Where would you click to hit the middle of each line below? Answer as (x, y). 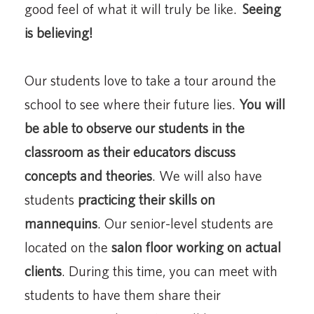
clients (43, 271)
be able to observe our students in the (135, 128)
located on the (68, 247)
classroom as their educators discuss (130, 151)
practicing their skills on (146, 199)
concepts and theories (88, 175)
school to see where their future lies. (132, 104)
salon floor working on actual (196, 247)
